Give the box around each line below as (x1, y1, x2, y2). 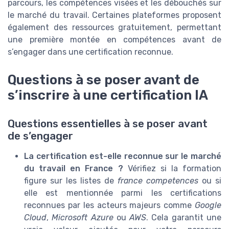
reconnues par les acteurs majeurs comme (24, 200, 195, 210)
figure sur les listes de (24, 175, 118, 186)
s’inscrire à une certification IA (8, 87, 208, 103)
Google (195, 200, 221, 210)
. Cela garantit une (146, 212, 222, 222)
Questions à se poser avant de (8, 72, 199, 87)
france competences (118, 175, 198, 186)
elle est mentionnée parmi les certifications (24, 188, 221, 198)
